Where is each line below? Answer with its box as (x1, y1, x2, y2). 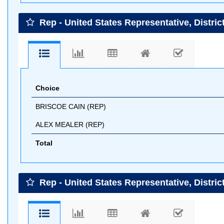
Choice (35, 84, 59, 92)
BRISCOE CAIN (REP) (35, 102, 106, 110)
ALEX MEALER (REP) (35, 120, 104, 128)
